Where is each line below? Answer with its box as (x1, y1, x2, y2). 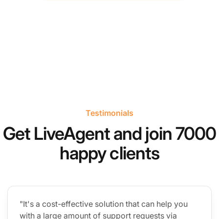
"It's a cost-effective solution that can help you (20, 199, 188, 209)
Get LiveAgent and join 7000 (2, 123, 217, 145)
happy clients (59, 142, 160, 164)
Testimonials (86, 108, 133, 118)
